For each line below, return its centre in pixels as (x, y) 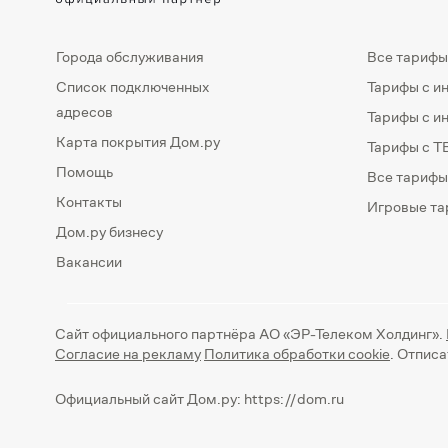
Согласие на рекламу (128, 353)
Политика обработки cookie (297, 353)
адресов (84, 111)
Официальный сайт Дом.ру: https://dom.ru (199, 398)
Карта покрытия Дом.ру (138, 141)
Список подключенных (132, 86)
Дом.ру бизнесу (109, 231)
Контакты (89, 201)
